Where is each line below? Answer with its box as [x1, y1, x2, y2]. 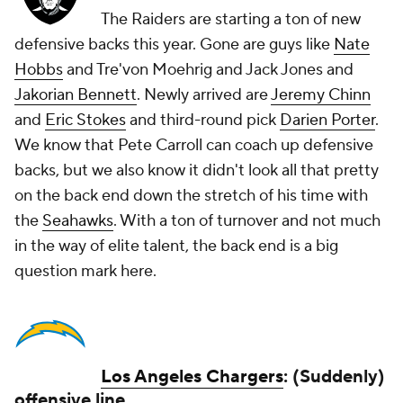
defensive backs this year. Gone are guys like [14, 34, 334, 56]
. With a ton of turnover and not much [113, 210, 381, 232]
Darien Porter [280, 110, 375, 131]
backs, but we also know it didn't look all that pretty [14, 160, 379, 182]
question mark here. [14, 261, 157, 282]
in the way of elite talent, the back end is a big [14, 236, 338, 257]
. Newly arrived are [137, 85, 271, 106]
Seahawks [42, 210, 113, 232]
